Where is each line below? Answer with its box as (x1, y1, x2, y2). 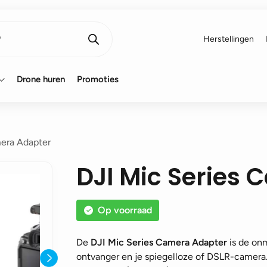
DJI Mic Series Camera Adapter (91, 237, 227, 248)
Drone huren (17, 74, 65, 85)
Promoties (77, 74, 119, 85)
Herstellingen (203, 34, 254, 44)
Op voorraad (98, 204, 152, 216)
